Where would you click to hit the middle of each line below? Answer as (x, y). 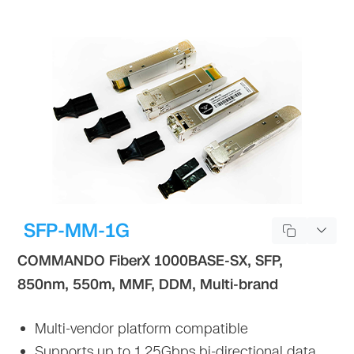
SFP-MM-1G (77, 230)
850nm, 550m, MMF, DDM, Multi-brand (148, 284)
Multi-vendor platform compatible (140, 328)
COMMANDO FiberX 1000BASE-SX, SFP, (151, 260)
